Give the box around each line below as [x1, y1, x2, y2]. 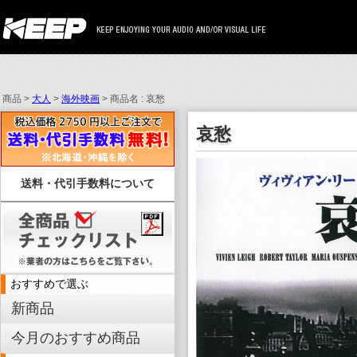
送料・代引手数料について [21, 177, 155, 190]
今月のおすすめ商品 [11, 330, 140, 346]
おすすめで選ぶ [10, 277, 88, 290]
